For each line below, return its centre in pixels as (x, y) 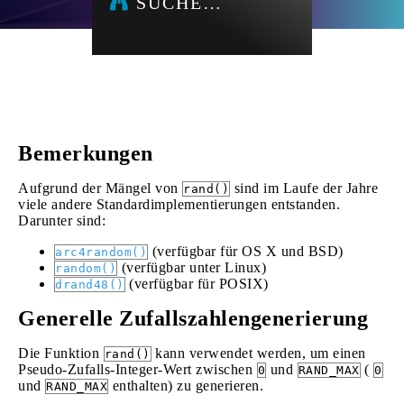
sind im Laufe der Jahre (304, 188)
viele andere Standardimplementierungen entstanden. (179, 204)
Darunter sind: (62, 220)
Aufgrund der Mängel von (100, 188)
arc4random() (101, 252)
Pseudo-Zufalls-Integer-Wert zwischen (138, 369)
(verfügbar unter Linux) (192, 267)
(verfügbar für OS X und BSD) (246, 251)
